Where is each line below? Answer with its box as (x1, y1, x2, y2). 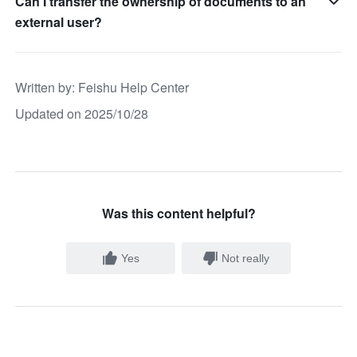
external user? (15, 12, 103, 31)
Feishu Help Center (78, 77, 190, 96)
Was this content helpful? (101, 203, 256, 222)
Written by (15, 77, 73, 96)
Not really (222, 251, 270, 265)
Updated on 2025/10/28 (15, 104, 149, 123)
